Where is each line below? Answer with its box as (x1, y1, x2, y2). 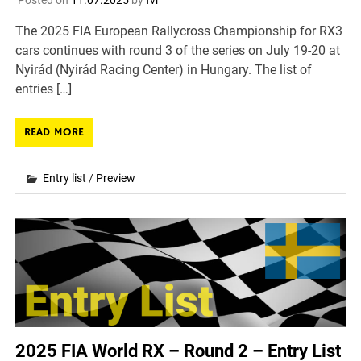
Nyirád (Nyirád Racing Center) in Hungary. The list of (15, 62, 313, 78)
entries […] (15, 81, 73, 98)
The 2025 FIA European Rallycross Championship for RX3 (15, 23, 343, 39)
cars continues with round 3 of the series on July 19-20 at (15, 43, 341, 59)
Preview (96, 172, 136, 185)
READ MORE (24, 125, 85, 140)
